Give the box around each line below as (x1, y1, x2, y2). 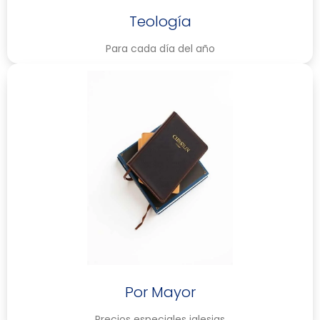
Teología (129, 11, 191, 31)
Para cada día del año (105, 41, 215, 56)
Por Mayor (124, 281, 196, 302)
